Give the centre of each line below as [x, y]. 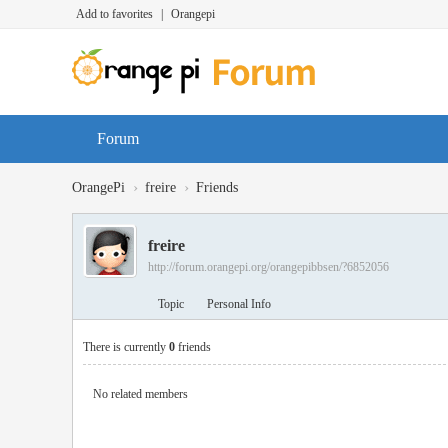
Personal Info [239, 304]
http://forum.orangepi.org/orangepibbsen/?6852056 [268, 267]
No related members [140, 394]
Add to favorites [114, 14]
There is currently [126, 347]
